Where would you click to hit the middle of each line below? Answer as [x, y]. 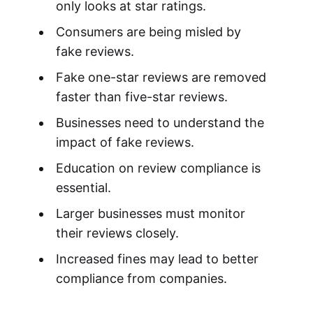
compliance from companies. [141, 278]
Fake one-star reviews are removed [161, 77]
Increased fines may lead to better [157, 259]
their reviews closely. [117, 233]
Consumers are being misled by [148, 31]
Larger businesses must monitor [150, 213]
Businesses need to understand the [160, 122]
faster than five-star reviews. [141, 96]
